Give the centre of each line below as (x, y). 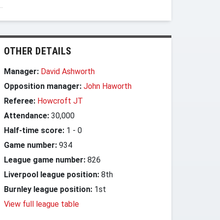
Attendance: (27, 116)
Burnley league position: (48, 189)
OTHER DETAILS (38, 51)
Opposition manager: (44, 86)
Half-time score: (34, 130)
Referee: (20, 101)
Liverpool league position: (52, 175)
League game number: (45, 160)
